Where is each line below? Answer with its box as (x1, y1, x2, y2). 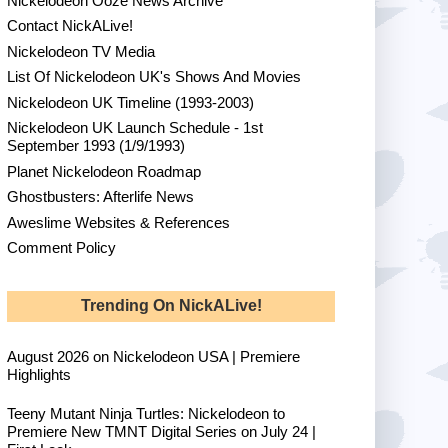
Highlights (7, 366, 71, 384)
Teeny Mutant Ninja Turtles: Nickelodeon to (7, 405, 285, 423)
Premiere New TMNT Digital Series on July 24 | (7, 423, 316, 441)
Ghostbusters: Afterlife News (7, 188, 194, 206)
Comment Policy (7, 239, 116, 257)
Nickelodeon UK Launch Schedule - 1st (7, 119, 263, 137)
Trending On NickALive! (80, 297, 262, 315)
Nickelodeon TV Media (7, 42, 155, 60)
